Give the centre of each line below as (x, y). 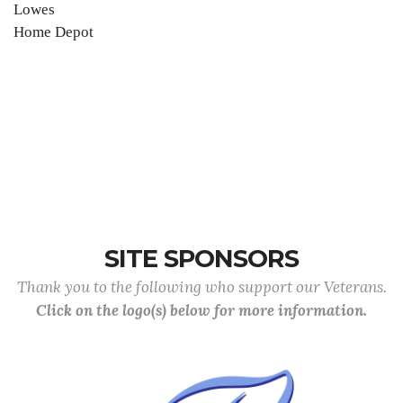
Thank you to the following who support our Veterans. (201, 287)
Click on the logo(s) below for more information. (201, 310)
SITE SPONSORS (201, 259)
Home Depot (54, 32)
